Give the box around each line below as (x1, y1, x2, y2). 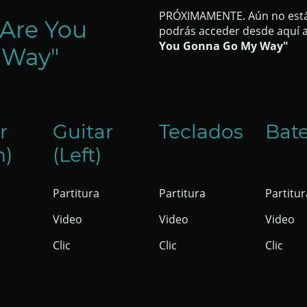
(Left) (53, 143, 102, 167)
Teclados (158, 119, 248, 143)
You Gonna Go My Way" (159, 38, 288, 53)
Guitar (53, 119, 114, 143)
